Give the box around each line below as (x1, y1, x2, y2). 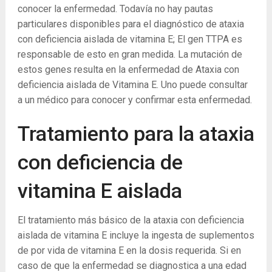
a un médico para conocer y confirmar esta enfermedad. (17, 94, 252, 106)
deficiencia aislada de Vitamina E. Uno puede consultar (17, 79, 248, 90)
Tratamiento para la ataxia (17, 121, 254, 146)
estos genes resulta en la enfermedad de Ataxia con (17, 64, 239, 75)
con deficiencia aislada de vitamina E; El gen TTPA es (17, 33, 242, 45)
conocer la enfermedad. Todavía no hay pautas (17, 3, 213, 15)
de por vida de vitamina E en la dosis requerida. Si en (17, 245, 241, 256)
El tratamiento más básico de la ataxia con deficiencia (17, 214, 244, 226)
